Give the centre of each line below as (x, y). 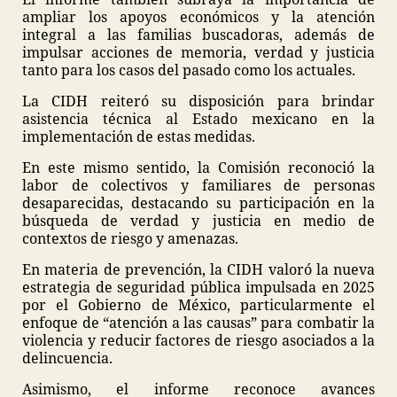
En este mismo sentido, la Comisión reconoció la (198, 168)
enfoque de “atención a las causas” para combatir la (198, 323)
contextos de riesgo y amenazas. (130, 239)
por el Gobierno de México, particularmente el (198, 305)
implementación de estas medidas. (139, 137)
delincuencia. (67, 358)
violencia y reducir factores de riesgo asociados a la (198, 341)
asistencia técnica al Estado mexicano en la (198, 119)
